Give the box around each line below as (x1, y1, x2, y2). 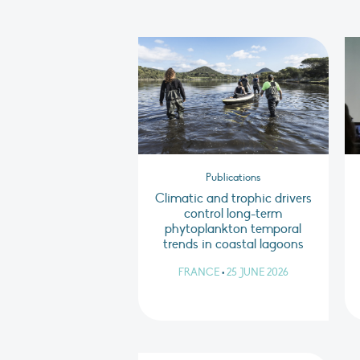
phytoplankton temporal (165, 221, 302, 238)
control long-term (184, 206, 283, 223)
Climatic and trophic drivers (154, 190, 312, 207)
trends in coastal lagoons (162, 236, 304, 253)
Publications (206, 171, 261, 185)
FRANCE (178, 266, 219, 280)
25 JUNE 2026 (226, 266, 288, 280)
